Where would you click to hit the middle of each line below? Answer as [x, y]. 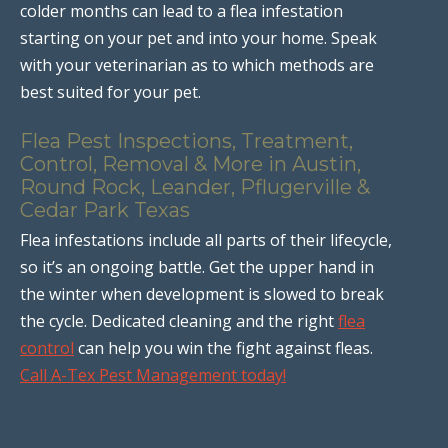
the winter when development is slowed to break [202, 293]
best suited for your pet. [110, 91]
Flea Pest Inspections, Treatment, [186, 140]
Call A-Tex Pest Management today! [153, 374]
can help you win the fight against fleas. [223, 347]
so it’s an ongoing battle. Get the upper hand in [197, 266]
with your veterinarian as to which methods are [197, 64]
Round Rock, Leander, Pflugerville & [195, 186]
